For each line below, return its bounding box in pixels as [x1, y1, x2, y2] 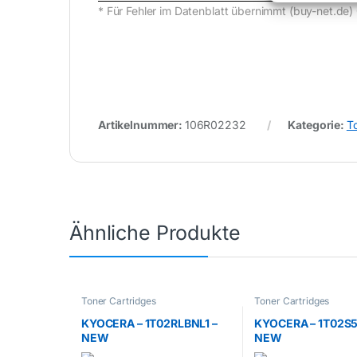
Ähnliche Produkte [69, 221, 241, 245]
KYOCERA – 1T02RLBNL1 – [80, 316, 218, 330]
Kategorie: [288, 118, 347, 132]
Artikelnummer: [98, 118, 185, 132]
